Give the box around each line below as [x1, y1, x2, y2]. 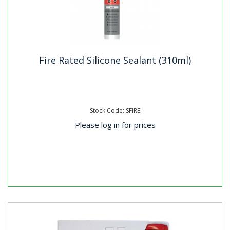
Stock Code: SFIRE [90, 106, 140, 115]
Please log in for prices [74, 119, 156, 130]
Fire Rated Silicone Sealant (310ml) [39, 53, 191, 66]
